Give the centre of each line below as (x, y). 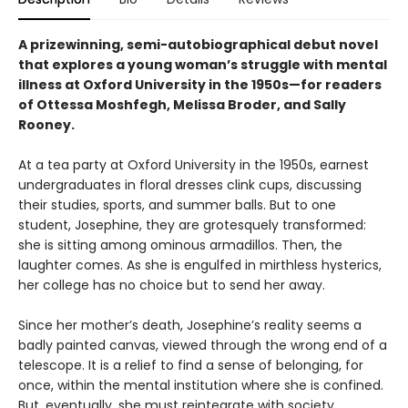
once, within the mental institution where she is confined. (201, 385)
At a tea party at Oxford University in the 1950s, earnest (194, 165)
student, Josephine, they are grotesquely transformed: (192, 225)
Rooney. (46, 125)
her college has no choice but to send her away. (172, 285)
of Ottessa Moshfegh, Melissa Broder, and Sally (182, 105)
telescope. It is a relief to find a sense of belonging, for (191, 365)
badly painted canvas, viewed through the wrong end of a (203, 345)
